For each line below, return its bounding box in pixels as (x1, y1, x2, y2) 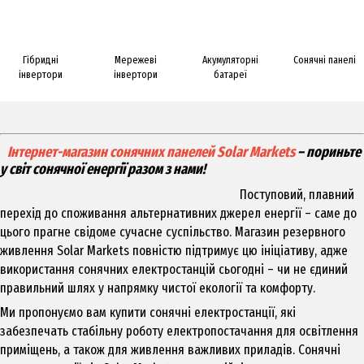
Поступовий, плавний (240, 185, 354, 202)
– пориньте (295, 143, 361, 162)
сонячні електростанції (149, 303, 275, 320)
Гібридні (23, 54, 59, 67)
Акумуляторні (201, 54, 258, 67)
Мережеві (114, 54, 157, 67)
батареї (213, 68, 247, 81)
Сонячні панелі (293, 54, 357, 67)
